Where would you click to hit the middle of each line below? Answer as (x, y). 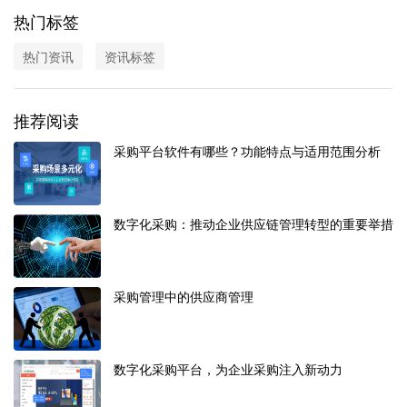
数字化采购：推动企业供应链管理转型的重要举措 (253, 224)
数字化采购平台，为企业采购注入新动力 (228, 369)
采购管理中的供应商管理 (184, 297)
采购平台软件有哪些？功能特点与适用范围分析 (247, 151)
